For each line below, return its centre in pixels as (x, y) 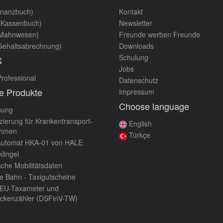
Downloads (136, 46)
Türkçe (139, 135)
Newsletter (136, 23)
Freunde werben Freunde (160, 34)
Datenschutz (139, 80)
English (139, 123)
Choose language (154, 106)
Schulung (134, 57)
